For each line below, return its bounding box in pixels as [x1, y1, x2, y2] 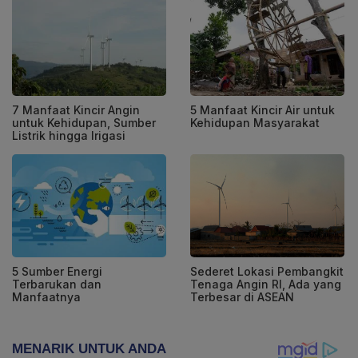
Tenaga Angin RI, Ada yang [190, 276, 341, 291]
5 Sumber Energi [12, 264, 102, 278]
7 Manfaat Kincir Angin [12, 103, 140, 117]
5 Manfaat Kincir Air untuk [190, 103, 335, 117]
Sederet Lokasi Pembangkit [190, 264, 344, 278]
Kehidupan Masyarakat [190, 116, 320, 130]
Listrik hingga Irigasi [12, 129, 125, 143]
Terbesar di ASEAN [190, 289, 294, 304]
